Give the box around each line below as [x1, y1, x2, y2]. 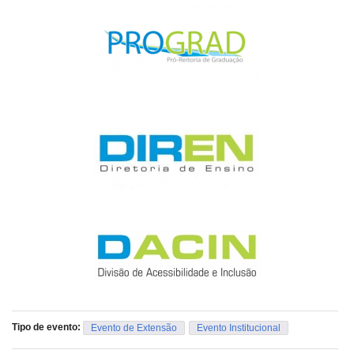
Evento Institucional [197, 322, 281, 333]
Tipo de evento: [12, 321, 83, 333]
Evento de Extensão [91, 322, 177, 333]
